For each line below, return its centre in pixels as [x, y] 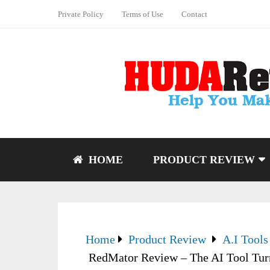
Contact [194, 14]
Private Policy [81, 14]
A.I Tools [245, 239]
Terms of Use [143, 14]
